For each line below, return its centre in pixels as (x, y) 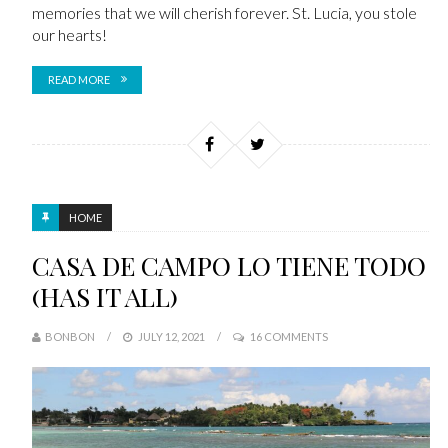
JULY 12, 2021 (170, 336)
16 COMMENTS (288, 336)
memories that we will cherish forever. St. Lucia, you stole (224, 12)
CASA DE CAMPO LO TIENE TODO (228, 265)
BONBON (69, 336)
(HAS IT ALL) (104, 296)
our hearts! (69, 34)
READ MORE (78, 79)
